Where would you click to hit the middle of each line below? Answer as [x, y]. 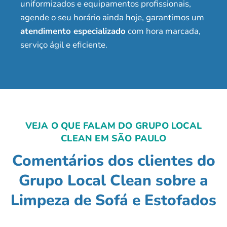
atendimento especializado [73, 31]
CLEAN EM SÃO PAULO [113, 139]
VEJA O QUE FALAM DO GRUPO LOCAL [113, 126]
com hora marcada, [163, 31]
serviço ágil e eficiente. [64, 45]
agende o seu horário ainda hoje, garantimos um [112, 17]
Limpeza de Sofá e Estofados [113, 201]
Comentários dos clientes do [113, 161]
